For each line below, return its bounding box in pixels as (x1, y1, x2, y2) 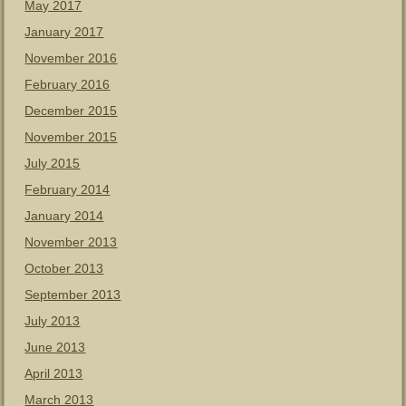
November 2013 (24, 235, 118, 249)
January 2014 (24, 208, 104, 223)
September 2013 (24, 287, 121, 302)
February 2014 (24, 182, 111, 197)
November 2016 (24, 51, 118, 65)
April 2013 (24, 366, 83, 381)
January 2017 (24, 24, 104, 39)
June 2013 (24, 340, 86, 354)
